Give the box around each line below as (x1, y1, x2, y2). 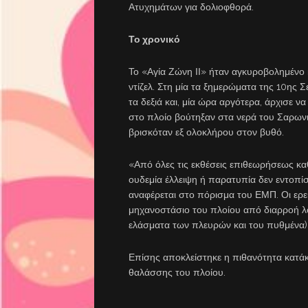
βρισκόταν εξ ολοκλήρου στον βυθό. (129, 126, 287, 137)
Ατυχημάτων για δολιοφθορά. (129, 1, 256, 12)
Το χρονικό (129, 34, 180, 45)
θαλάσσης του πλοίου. (129, 267, 225, 278)
